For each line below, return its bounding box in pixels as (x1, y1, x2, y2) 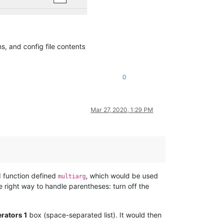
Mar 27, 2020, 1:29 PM (91, 106, 153, 114)
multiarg (58, 173, 86, 180)
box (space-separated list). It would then (27, 211, 162, 220)
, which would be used (86, 171, 158, 180)
